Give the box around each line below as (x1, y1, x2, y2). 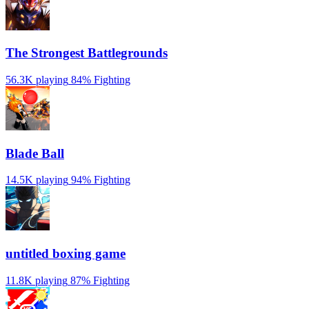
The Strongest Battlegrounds (6, 46, 168, 61)
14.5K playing (6, 174, 68, 186)
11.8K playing (6, 274, 68, 286)
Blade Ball (6, 146, 64, 161)
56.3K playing (6, 74, 68, 86)
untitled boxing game (6, 246, 126, 261)
